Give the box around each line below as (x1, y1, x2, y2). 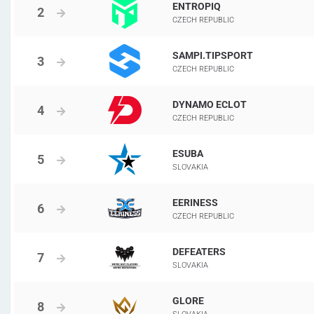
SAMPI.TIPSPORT (172, 50, 253, 62)
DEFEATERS (172, 246, 226, 258)
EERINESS (172, 197, 218, 209)
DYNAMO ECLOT (172, 99, 247, 111)
